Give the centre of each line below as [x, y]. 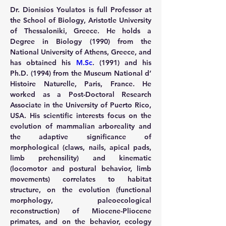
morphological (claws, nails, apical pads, [81, 147]
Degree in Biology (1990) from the [81, 41]
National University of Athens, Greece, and [81, 52]
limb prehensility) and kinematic [81, 158]
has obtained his [43, 63]
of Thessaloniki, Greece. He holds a [81, 31]
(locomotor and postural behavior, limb [81, 168]
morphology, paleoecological [81, 200]
